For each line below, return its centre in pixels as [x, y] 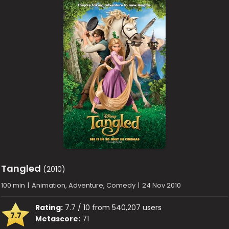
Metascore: [58, 219]
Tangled [21, 168]
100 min [13, 185]
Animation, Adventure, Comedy [84, 185]
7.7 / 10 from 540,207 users [112, 207]
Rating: [49, 207]
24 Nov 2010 [162, 185]
